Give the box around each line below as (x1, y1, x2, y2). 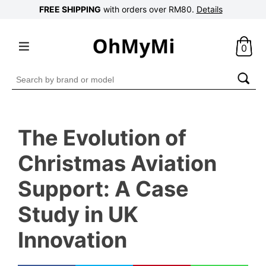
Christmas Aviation (18, 150, 217, 176)
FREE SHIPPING (39, 4, 101, 14)
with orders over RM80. (100, 4, 197, 14)
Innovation (18, 226, 127, 253)
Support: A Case (18, 175, 189, 202)
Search (11, 69, 42, 81)
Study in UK (18, 201, 138, 227)
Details (196, 4, 223, 14)
